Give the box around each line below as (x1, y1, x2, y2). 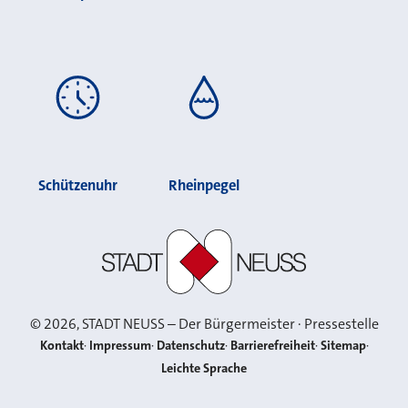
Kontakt (39, 337, 84, 355)
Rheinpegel (168, 175, 240, 195)
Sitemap (320, 337, 366, 355)
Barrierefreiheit (229, 337, 315, 355)
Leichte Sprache (161, 360, 247, 378)
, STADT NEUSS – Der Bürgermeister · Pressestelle (76, 314, 379, 334)
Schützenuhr (37, 175, 117, 195)
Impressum (88, 337, 151, 355)
